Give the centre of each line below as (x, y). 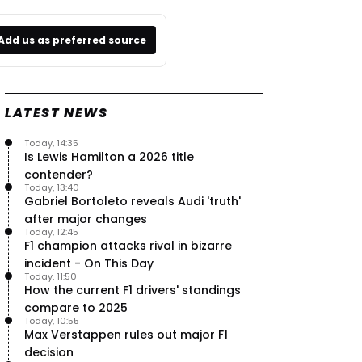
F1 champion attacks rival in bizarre (128, 245)
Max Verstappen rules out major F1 (126, 334)
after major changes (86, 219)
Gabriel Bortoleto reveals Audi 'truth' (133, 201)
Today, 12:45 (51, 232)
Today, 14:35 (51, 143)
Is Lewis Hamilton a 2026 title (109, 156)
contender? (59, 174)
